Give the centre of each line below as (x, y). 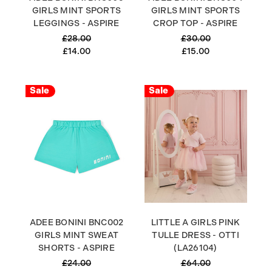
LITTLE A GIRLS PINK (195, 223)
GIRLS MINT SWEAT (76, 235)
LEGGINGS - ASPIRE (76, 23)
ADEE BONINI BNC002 (76, 223)
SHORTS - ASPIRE (76, 248)
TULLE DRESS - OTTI (195, 235)
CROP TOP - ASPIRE (195, 23)
